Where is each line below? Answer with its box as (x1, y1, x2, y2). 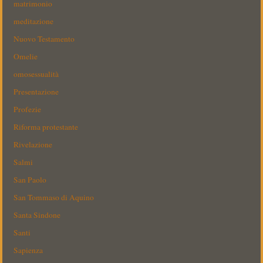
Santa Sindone (14, 210, 61, 221)
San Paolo (14, 174, 47, 186)
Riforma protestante (14, 122, 79, 133)
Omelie (14, 51, 38, 62)
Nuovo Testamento (14, 33, 75, 45)
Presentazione (14, 86, 59, 97)
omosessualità (14, 69, 59, 80)
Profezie (14, 104, 42, 115)
